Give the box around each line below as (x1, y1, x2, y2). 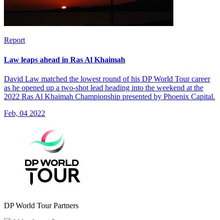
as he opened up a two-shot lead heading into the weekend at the (4, 83, 203, 92)
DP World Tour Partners (4, 201, 79, 210)
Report (4, 36, 25, 45)
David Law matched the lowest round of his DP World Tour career (4, 74, 210, 83)
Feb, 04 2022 (4, 109, 45, 117)
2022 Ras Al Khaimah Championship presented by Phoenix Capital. (4, 92, 215, 101)
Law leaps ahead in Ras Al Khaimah (4, 55, 125, 64)
